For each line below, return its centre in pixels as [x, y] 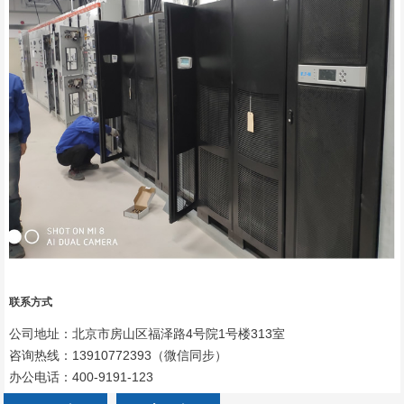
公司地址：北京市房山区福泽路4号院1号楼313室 [147, 334]
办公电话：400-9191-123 [82, 377]
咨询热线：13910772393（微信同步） [119, 356]
